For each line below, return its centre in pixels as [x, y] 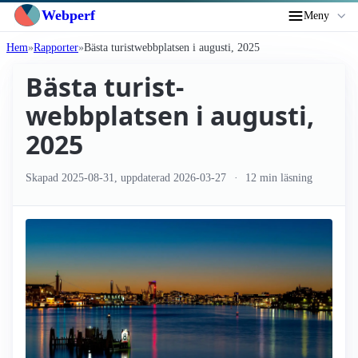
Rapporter [56, 48]
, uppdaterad [144, 177]
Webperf [68, 15]
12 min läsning [278, 177]
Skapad [44, 177]
